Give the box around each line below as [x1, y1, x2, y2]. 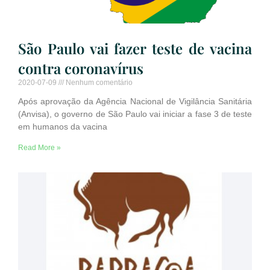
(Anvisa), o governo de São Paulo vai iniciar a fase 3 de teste [18, 109, 252, 119]
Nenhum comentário [64, 78, 133, 87]
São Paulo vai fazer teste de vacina [18, 39, 252, 58]
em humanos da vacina [18, 122, 107, 132]
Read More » [18, 143, 61, 152]
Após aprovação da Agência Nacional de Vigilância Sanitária [18, 96, 252, 107]
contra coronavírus [18, 58, 143, 78]
